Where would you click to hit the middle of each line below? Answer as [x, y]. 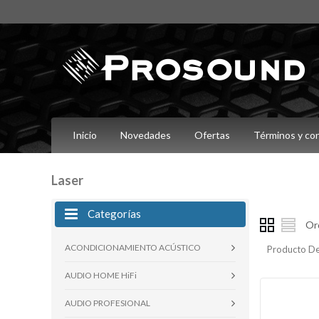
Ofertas [212, 135]
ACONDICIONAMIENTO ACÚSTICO [133, 247]
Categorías [114, 214]
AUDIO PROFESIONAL [108, 303]
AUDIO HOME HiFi [101, 275]
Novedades [146, 135]
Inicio [85, 135]
